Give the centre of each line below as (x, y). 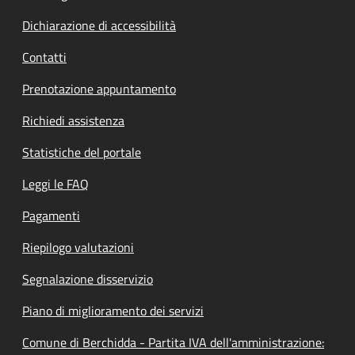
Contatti (44, 57)
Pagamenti (51, 215)
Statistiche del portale (82, 152)
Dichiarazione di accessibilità (99, 25)
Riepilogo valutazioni (78, 247)
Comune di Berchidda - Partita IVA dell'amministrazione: (173, 342)
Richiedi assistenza (73, 120)
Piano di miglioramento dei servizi (113, 310)
